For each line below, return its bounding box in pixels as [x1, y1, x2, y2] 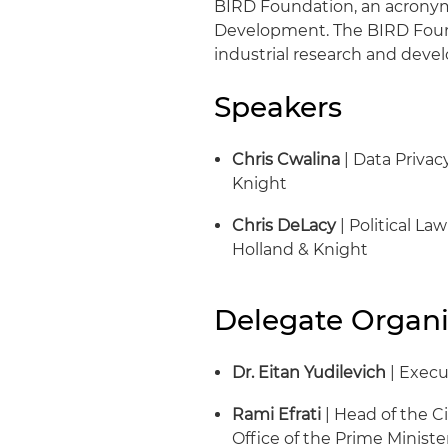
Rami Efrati [232, 405, 322, 424]
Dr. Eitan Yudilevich [232, 363, 387, 382]
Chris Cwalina [232, 150, 341, 169]
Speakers [214, 90, 343, 124]
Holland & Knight [232, 240, 369, 259]
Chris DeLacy [232, 216, 337, 235]
